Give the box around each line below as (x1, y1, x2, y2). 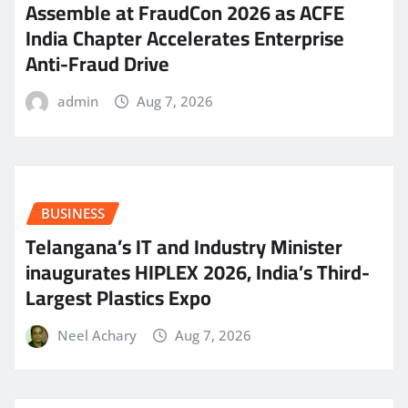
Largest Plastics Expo (25, 278, 211, 317)
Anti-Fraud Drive (25, 45, 169, 84)
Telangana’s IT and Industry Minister (25, 227, 342, 266)
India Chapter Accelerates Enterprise (25, 19, 344, 58)
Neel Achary (56, 325, 137, 344)
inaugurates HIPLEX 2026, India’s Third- (25, 252, 370, 291)
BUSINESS (41, 203, 105, 222)
